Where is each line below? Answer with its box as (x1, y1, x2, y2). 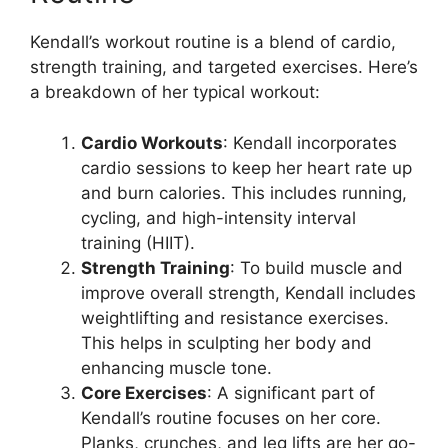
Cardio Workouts (81, 132, 223, 153)
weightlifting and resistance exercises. (81, 307, 389, 328)
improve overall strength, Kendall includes (81, 282, 416, 303)
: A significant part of (207, 382, 375, 403)
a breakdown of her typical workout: (30, 82, 320, 103)
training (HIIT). (81, 232, 195, 253)
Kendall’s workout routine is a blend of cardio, (30, 32, 396, 53)
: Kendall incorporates (223, 132, 397, 153)
